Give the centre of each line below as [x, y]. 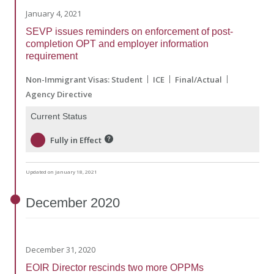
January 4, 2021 [54, 13]
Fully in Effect [76, 140]
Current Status [59, 116]
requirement [52, 56]
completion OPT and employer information [117, 43]
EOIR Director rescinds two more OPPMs [115, 267]
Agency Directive [59, 94]
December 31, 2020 [61, 249]
